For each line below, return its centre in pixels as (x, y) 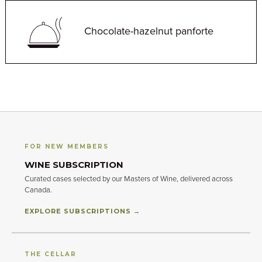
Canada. (38, 190)
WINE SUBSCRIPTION (74, 164)
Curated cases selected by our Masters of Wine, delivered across (129, 179)
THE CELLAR (51, 254)
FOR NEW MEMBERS (67, 146)
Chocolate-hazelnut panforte (149, 32)
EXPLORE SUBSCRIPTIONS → (82, 211)
